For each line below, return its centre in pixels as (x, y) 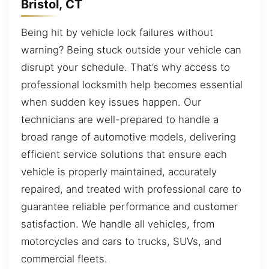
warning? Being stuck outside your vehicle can (131, 50)
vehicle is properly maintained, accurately (119, 172)
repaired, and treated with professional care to (131, 189)
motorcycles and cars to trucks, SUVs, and (121, 242)
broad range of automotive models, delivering (128, 137)
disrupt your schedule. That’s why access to (125, 68)
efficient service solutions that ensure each (124, 155)
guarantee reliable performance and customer (129, 207)
